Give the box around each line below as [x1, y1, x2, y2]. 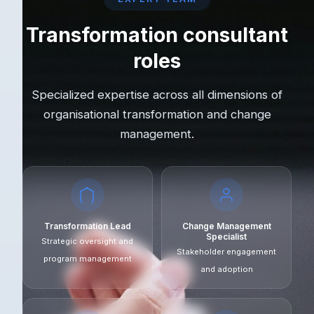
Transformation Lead [43, 220, 131, 231]
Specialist [206, 231, 247, 242]
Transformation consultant [26, 22, 288, 48]
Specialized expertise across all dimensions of [32, 88, 282, 102]
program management [43, 253, 132, 264]
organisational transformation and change [43, 107, 271, 122]
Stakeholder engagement [177, 246, 277, 257]
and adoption [200, 264, 253, 274]
